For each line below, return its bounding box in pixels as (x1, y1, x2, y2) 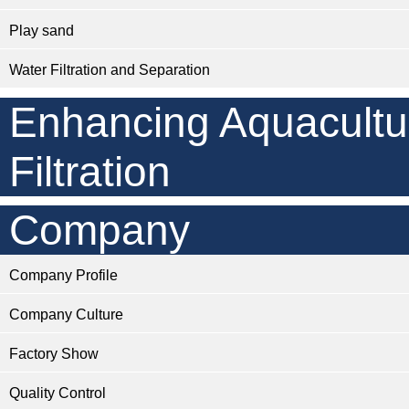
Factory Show (9, 345, 99, 362)
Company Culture (9, 306, 123, 322)
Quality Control (9, 384, 106, 401)
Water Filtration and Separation (9, 61, 210, 78)
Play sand (9, 22, 74, 38)
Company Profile (9, 267, 118, 283)
